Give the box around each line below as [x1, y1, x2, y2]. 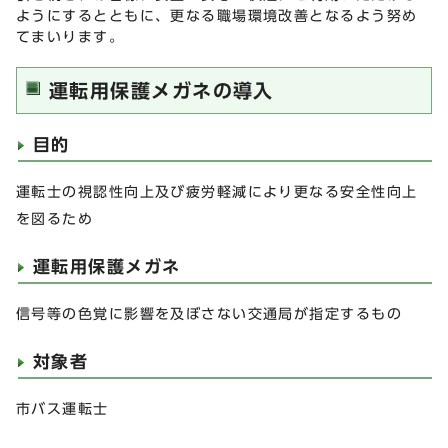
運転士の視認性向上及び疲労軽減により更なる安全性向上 [16, 183, 418, 199]
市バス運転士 [16, 400, 109, 416]
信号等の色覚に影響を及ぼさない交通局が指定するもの [16, 305, 403, 321]
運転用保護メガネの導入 [49, 80, 274, 100]
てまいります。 [16, 28, 125, 44]
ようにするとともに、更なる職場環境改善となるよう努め [16, 7, 418, 23]
